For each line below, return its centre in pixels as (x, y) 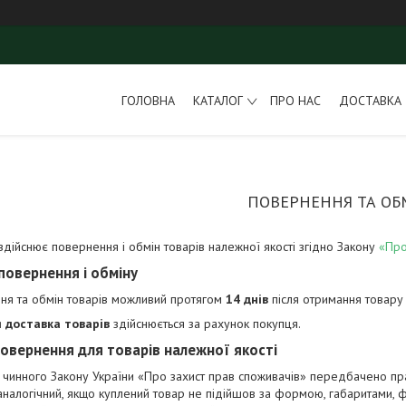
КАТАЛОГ (217, 100)
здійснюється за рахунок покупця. (205, 324)
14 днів (247, 299)
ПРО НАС (295, 100)
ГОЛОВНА (148, 100)
